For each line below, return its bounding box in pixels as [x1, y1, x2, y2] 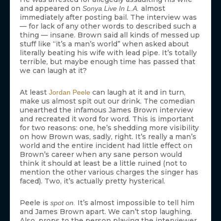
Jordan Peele [49, 88, 90, 97]
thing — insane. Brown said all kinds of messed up [20, 31, 200, 40]
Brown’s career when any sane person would [20, 150, 182, 159]
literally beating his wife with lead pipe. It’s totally [20, 48, 197, 58]
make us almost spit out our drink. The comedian [20, 97, 195, 106]
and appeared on [20, 4, 82, 13]
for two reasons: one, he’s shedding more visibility [20, 123, 199, 133]
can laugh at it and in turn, [90, 88, 185, 97]
